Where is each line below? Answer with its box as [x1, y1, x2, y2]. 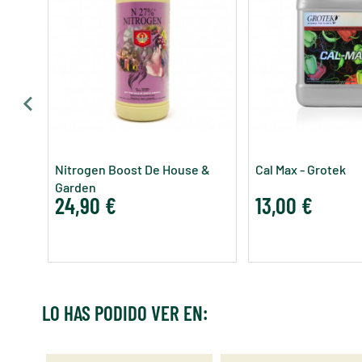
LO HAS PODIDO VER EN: [42, 300, 208, 325]
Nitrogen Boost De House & [55, 161, 210, 177]
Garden [55, 179, 96, 195]
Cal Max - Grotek [255, 161, 346, 177]
